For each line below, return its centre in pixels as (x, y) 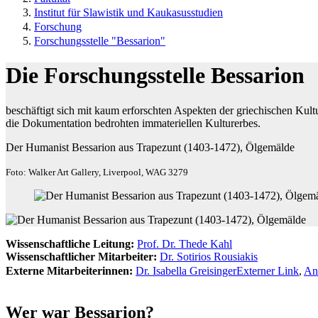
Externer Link (268, 270)
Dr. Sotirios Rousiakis (209, 256)
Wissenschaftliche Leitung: (70, 243)
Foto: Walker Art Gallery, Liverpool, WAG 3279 (97, 172)
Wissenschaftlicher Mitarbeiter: (81, 256)
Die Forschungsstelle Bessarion (155, 76)
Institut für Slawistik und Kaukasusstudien (128, 12)
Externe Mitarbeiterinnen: (69, 270)
